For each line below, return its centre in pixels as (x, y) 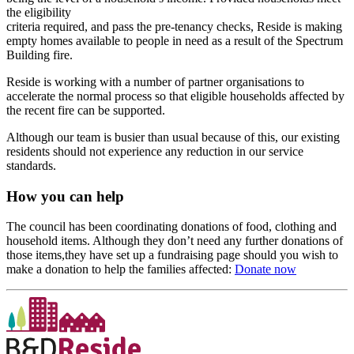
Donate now (265, 269)
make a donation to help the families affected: (121, 269)
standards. (31, 165)
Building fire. (40, 55)
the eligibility (39, 12)
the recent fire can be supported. (86, 110)
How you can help (65, 196)
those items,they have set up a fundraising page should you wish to (172, 255)
